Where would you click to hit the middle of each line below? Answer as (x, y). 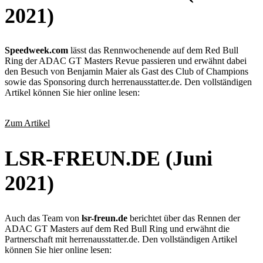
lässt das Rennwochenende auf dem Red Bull (153, 50)
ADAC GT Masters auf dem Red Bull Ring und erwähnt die (117, 229)
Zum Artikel (27, 123)
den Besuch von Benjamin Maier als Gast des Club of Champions (127, 72)
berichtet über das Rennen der (184, 218)
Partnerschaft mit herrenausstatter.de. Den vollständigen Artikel (121, 240)
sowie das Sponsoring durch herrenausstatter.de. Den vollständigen (128, 82)
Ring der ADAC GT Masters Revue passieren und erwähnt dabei (126, 61)
